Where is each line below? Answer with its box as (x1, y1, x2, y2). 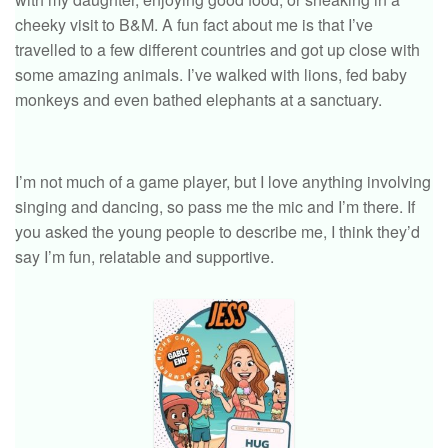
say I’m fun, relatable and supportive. (15, 245, 274, 269)
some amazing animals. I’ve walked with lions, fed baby (15, 63, 407, 87)
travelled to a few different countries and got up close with (15, 38, 420, 62)
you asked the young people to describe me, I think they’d (15, 220, 420, 244)
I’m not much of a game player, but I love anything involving (15, 170, 431, 194)
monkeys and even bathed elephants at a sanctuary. (15, 88, 382, 112)
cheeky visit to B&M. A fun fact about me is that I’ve (15, 13, 373, 37)
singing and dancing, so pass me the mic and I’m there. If (15, 195, 415, 219)
